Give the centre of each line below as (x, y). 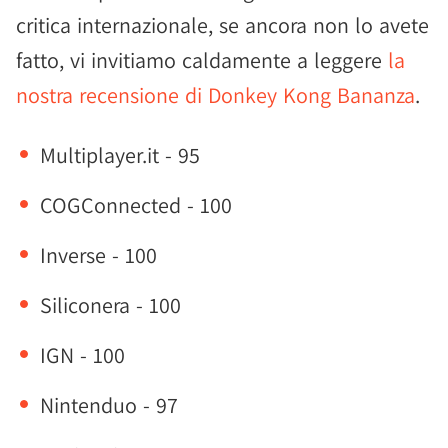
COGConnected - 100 (136, 205)
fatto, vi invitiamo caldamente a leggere (202, 60)
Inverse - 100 (98, 255)
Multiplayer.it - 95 (120, 155)
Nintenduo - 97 (109, 405)
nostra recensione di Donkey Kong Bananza (215, 95)
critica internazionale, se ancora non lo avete (222, 25)
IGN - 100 (82, 355)
